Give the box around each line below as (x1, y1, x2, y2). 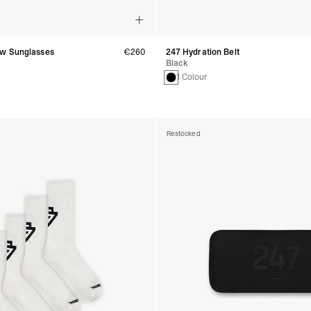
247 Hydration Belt (165, 47, 239, 58)
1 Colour (176, 72, 208, 83)
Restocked (166, 129, 201, 139)
